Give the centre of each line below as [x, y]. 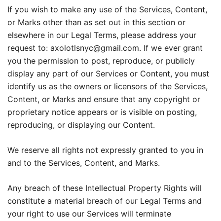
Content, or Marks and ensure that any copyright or [104, 99]
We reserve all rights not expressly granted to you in [105, 150]
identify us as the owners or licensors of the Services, [108, 86]
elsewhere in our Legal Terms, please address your [102, 35]
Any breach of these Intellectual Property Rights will [105, 188]
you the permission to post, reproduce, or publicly [101, 61]
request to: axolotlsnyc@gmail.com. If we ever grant [105, 48]
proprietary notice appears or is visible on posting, [102, 112]
